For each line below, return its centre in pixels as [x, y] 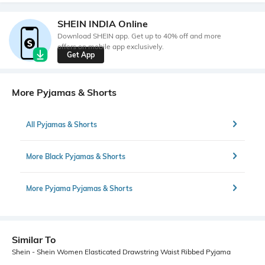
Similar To [34, 240]
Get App [81, 54]
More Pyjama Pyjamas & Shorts [79, 188]
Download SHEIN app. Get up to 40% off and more [139, 35]
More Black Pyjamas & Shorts [76, 156]
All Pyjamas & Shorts [62, 124]
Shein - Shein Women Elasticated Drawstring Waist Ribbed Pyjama [121, 252]
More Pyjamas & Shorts [64, 93]
